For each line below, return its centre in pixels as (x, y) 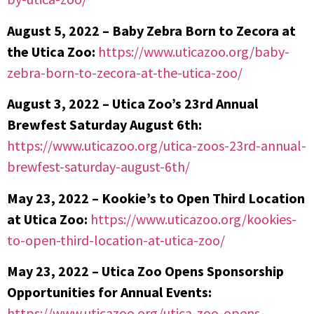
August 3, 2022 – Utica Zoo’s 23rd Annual (132, 104)
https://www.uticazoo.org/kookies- (193, 219)
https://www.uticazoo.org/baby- (194, 51)
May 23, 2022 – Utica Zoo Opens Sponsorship (145, 271)
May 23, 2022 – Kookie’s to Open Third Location (156, 198)
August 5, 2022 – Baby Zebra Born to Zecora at (151, 30)
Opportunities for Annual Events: (109, 292)
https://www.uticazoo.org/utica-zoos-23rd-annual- (157, 146)
